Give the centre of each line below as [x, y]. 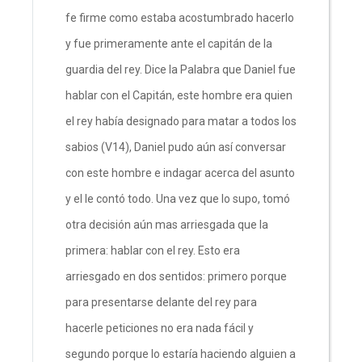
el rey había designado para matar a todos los [181, 121]
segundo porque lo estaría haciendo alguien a [181, 354]
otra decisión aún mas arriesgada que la [167, 224]
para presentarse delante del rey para [161, 302]
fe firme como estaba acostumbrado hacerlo [180, 17]
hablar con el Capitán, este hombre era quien [179, 95]
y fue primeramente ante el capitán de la [169, 43]
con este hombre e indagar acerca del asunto [180, 173]
